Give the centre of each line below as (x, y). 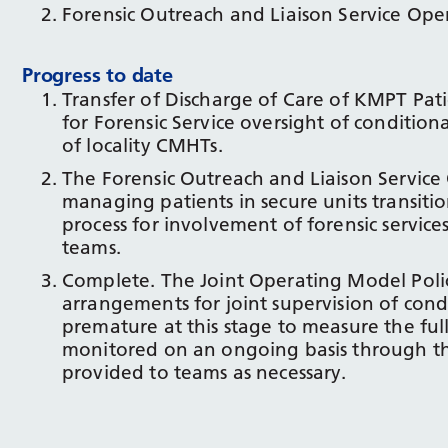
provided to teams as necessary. (204, 372)
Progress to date (97, 74)
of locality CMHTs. (142, 145)
